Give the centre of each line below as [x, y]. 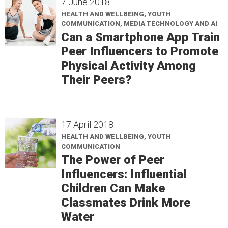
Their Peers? [96, 80]
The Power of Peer [113, 160]
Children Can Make [113, 188]
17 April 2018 [87, 124]
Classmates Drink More [126, 202]
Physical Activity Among [129, 65]
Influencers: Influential [124, 174]
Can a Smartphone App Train [140, 37]
